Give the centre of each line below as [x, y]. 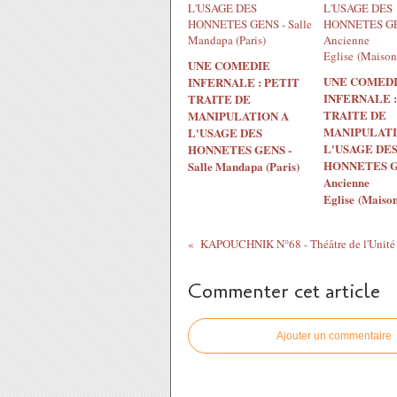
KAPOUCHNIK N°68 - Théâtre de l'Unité [297, 243]
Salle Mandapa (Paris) [244, 166]
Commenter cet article [284, 291]
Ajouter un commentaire [334, 335]
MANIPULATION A [238, 115]
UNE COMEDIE [229, 65]
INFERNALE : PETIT [244, 82]
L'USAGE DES [225, 132]
